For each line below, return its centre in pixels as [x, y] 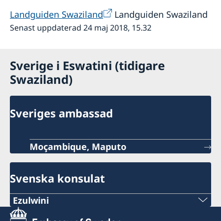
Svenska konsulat [57, 178]
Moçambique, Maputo [78, 147]
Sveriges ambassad [61, 113]
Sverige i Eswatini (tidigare [87, 65]
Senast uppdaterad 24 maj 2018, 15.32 [81, 27]
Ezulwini [31, 200]
